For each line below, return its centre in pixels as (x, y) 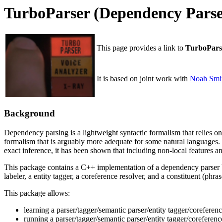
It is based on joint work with (143, 79)
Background (29, 113)
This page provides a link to (141, 48)
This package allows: (37, 193)
